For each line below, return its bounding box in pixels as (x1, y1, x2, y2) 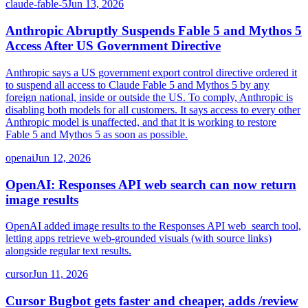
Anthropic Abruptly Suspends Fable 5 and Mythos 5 (5, 23, 302, 38)
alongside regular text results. (5, 245, 131, 257)
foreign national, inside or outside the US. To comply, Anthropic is (5, 91, 293, 103)
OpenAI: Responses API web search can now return (5, 177, 296, 192)
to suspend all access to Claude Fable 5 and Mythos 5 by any (5, 78, 269, 91)
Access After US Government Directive (5, 38, 221, 54)
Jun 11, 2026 (32, 268, 88, 280)
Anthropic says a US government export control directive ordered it (5, 66, 297, 78)
